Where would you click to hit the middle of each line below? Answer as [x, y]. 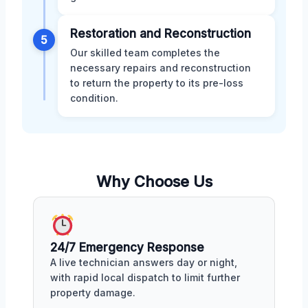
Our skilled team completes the [145, 52]
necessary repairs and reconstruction [161, 67]
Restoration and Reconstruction [161, 33]
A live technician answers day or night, [144, 262]
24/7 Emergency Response [127, 247]
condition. [94, 98]
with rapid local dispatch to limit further [145, 277]
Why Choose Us [154, 181]
